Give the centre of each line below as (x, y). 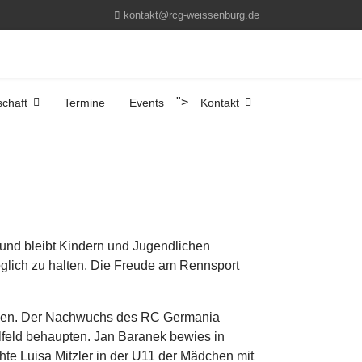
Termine (84, 103)
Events (147, 103)
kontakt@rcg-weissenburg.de (192, 15)
